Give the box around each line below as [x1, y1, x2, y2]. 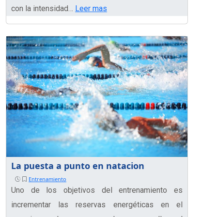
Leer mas [75, 3, 107, 13]
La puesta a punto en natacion [11, 160, 144, 172]
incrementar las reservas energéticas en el [11, 200, 183, 210]
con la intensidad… [11, 3, 75, 13]
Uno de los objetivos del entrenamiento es [11, 186, 183, 195]
